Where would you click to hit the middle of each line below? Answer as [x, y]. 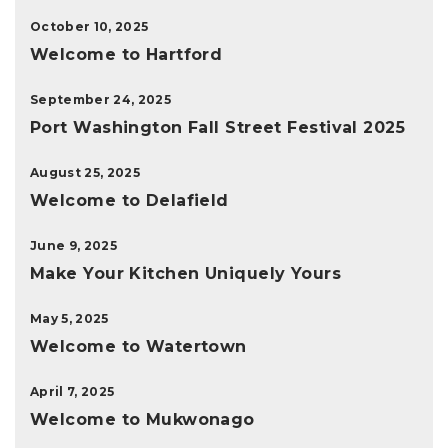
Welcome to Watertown [138, 346]
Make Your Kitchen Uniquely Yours [186, 273]
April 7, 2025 [72, 391]
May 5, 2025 [69, 318]
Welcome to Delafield [129, 200]
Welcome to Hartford [126, 54]
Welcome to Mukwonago [142, 419]
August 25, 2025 [85, 172]
